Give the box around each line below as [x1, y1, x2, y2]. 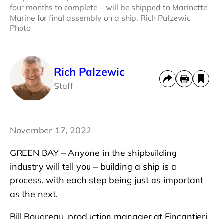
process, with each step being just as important [10, 175, 203, 186]
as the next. [10, 188, 58, 200]
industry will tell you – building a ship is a [10, 161, 176, 173]
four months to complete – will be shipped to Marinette [10, 2, 208, 13]
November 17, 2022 [10, 125, 91, 136]
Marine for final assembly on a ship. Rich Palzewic [10, 13, 191, 23]
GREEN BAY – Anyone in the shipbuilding [10, 147, 177, 159]
